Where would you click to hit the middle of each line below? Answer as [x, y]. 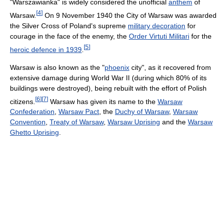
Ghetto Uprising [34, 133]
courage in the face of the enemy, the [69, 36]
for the [200, 36]
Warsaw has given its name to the [103, 101]
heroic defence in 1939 [46, 49]
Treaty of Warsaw [77, 122]
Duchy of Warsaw [142, 112]
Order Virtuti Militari [159, 36]
